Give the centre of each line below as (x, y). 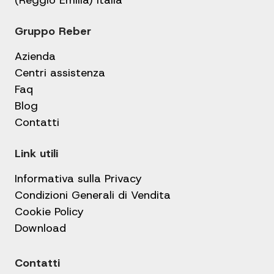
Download (40, 228)
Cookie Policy (49, 212)
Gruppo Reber (53, 31)
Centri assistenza (60, 73)
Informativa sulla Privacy (78, 179)
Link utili (36, 154)
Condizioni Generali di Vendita (93, 195)
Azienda (35, 57)
